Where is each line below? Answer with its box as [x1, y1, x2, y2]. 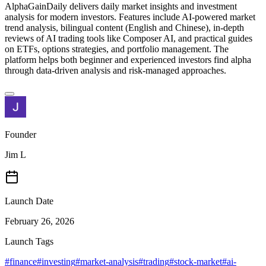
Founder [5, 129, 36, 140]
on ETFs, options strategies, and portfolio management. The [5, 43, 229, 54]
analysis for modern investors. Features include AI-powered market [5, 11, 255, 22]
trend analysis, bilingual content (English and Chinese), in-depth [5, 22, 244, 33]
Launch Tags [5, 236, 53, 246]
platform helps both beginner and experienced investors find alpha [5, 54, 251, 65]
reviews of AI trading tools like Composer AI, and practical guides [5, 33, 252, 43]
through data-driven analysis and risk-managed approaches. [5, 65, 226, 75]
